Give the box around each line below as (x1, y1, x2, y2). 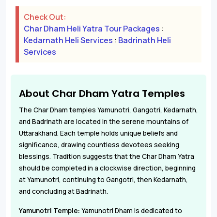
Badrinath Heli (118, 34, 171, 46)
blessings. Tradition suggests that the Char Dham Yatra (19, 152, 194, 161)
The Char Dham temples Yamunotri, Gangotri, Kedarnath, (19, 105, 198, 114)
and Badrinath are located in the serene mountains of (19, 117, 188, 126)
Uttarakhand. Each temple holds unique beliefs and (19, 128, 178, 138)
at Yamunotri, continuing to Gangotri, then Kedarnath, (19, 175, 188, 184)
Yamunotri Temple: (19, 206, 80, 215)
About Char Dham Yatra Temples (19, 86, 185, 100)
